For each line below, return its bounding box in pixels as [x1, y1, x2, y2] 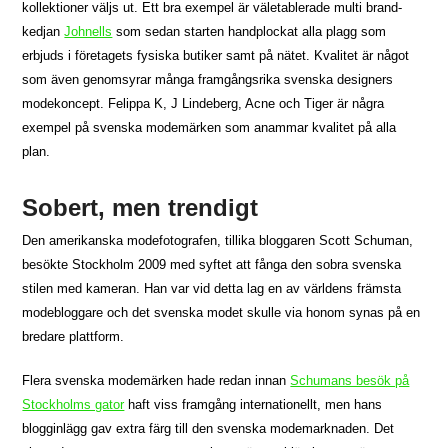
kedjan [22, 24, 65, 40]
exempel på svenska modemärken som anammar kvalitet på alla [22, 120, 397, 136]
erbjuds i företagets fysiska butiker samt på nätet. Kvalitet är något [22, 48, 410, 64]
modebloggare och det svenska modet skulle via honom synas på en [22, 305, 421, 321]
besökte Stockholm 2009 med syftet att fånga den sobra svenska [22, 257, 402, 273]
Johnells [64, 24, 113, 40]
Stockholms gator [22, 397, 125, 413]
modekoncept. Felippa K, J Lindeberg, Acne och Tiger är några [22, 96, 385, 112]
